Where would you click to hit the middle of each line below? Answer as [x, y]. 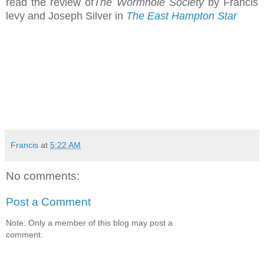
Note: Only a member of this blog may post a [89, 223]
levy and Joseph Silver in [66, 16]
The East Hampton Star [181, 16]
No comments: [43, 176]
